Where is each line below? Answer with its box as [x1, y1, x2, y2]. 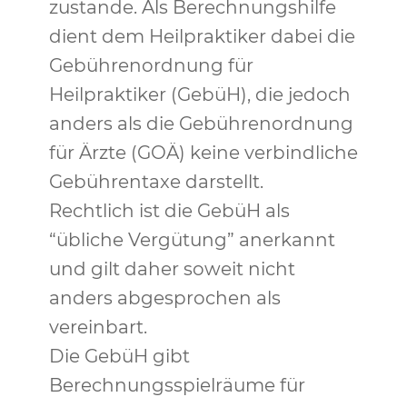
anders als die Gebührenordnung [48, 113, 353, 134]
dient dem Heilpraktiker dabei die [48, 25, 355, 47]
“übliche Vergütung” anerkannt [48, 229, 335, 251]
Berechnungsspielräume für [48, 374, 305, 396]
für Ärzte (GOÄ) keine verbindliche [48, 142, 358, 164]
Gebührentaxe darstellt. [48, 171, 263, 193]
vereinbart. [48, 316, 147, 338]
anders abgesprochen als [48, 287, 281, 309]
